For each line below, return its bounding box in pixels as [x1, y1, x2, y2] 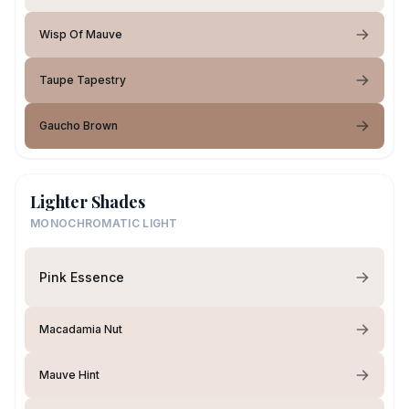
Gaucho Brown [39, 119, 118, 132]
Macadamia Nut [39, 322, 122, 336]
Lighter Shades [30, 191, 145, 213]
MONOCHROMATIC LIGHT [30, 216, 178, 230]
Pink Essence [39, 268, 124, 285]
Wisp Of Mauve [39, 27, 122, 41]
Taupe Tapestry [39, 73, 126, 87]
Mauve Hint [39, 368, 100, 382]
